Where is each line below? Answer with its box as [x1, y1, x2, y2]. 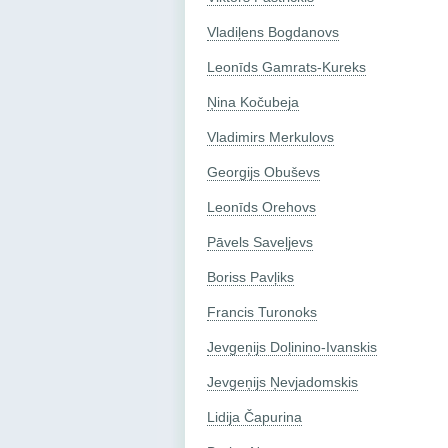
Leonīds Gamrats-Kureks [207, 58, 366, 75]
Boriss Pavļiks [207, 268, 294, 285]
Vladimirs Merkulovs [207, 128, 334, 145]
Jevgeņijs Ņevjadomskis [207, 373, 358, 390]
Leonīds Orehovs [207, 198, 316, 215]
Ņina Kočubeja [207, 93, 299, 110]
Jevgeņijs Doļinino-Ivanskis [207, 338, 377, 355]
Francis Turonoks [207, 303, 317, 320]
